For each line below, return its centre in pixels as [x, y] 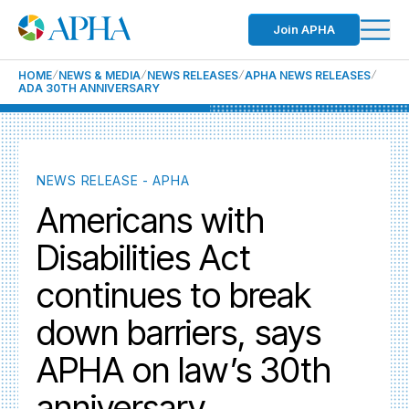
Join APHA [304, 29]
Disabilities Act [144, 257]
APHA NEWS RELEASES [308, 75]
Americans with [151, 220]
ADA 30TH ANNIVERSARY [89, 88]
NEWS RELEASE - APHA [113, 180]
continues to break [174, 295]
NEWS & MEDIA [100, 75]
